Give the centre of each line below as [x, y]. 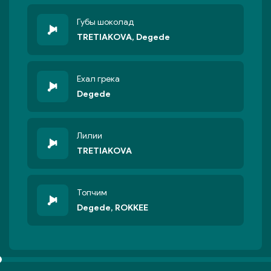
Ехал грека [98, 79]
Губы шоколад [105, 22]
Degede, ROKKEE [113, 208]
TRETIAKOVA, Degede [123, 37]
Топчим [92, 193]
